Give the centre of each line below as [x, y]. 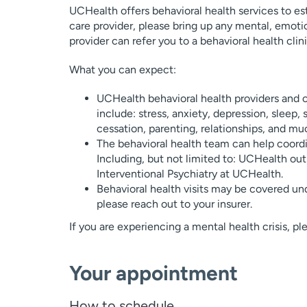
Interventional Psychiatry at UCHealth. [189, 174]
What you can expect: [122, 70]
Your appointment [153, 273]
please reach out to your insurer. [174, 204]
